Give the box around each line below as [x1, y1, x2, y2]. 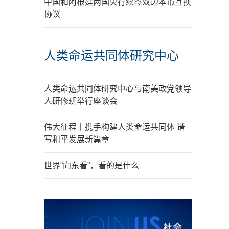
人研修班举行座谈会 [44, 97, 118, 105]
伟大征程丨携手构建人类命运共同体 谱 [44, 123, 185, 131]
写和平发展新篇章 [44, 135, 109, 144]
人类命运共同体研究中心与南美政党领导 [44, 84, 191, 93]
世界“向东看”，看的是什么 [44, 161, 139, 170]
